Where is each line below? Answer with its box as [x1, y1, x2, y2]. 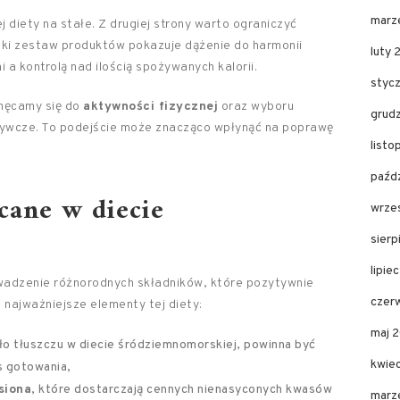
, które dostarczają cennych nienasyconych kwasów [31, 382, 333, 397]
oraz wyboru [218, 99, 294, 114]
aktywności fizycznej [83, 99, 218, 114]
